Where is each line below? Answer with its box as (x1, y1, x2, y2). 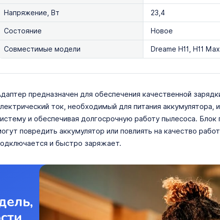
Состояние (3, 26, 42, 36)
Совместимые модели (3, 44, 81, 54)
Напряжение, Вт (3, 8, 59, 18)
